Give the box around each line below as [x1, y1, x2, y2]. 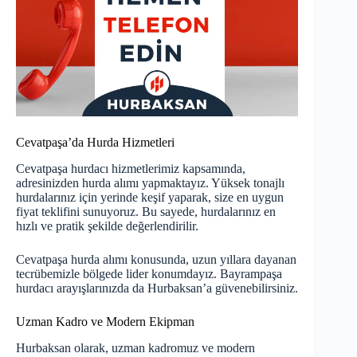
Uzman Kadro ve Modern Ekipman [16, 315, 194, 329]
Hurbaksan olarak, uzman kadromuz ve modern [16, 340, 255, 355]
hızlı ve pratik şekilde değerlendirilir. [16, 219, 198, 233]
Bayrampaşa [220, 267, 282, 281]
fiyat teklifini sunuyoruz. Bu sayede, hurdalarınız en [16, 205, 276, 219]
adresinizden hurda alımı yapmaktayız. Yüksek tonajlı [16, 176, 284, 190]
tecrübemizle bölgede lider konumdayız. [16, 267, 220, 281]
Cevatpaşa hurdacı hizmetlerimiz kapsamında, [16, 162, 245, 176]
